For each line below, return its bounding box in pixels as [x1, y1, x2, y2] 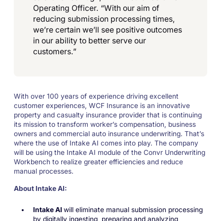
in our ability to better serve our [33, 36, 146, 45]
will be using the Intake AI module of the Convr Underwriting [13, 148, 205, 157]
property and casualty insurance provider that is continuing [13, 111, 202, 119]
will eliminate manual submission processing [63, 205, 203, 214]
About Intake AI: [13, 184, 67, 193]
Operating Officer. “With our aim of [33, 3, 159, 13]
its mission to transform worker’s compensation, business [13, 120, 196, 129]
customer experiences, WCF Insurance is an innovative [13, 102, 190, 110]
